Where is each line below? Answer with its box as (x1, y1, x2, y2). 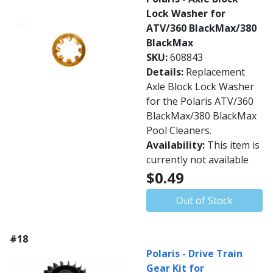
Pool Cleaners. (146, 124, 211, 138)
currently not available (146, 153, 249, 167)
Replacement (186, 65, 245, 79)
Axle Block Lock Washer (146, 80, 254, 94)
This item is (207, 138, 260, 152)
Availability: (146, 138, 207, 152)
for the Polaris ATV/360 (146, 94, 253, 108)
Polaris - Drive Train (146, 247, 243, 261)
